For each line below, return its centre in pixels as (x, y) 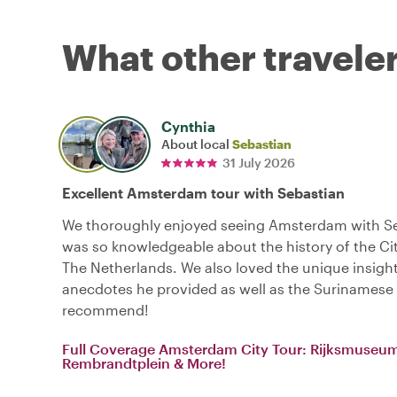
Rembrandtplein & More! (144, 362)
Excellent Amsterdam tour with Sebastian (203, 192)
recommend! (105, 309)
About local (197, 144)
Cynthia (188, 126)
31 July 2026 (259, 162)
